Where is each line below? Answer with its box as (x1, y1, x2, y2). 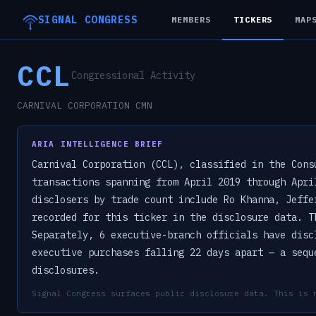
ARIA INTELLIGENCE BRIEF (32, 139, 164, 149)
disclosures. (32, 264, 99, 276)
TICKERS (233, 13, 273, 25)
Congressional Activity (71, 69, 195, 82)
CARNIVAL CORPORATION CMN (17, 99, 152, 111)
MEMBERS (171, 13, 211, 25)
